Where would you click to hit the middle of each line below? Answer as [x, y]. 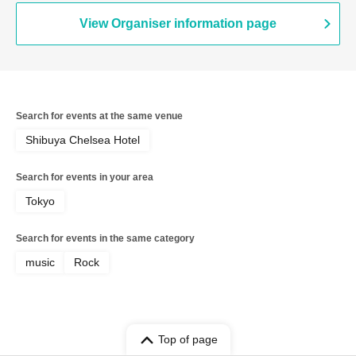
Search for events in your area [85, 178]
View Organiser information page [178, 24]
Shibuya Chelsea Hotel [83, 140]
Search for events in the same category [105, 239]
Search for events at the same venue [99, 116]
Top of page [188, 340]
